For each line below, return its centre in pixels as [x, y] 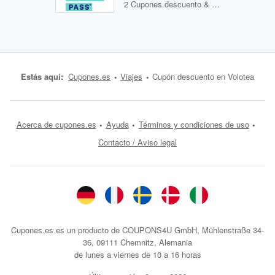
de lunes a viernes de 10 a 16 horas [137, 254]
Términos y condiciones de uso [194, 124]
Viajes [131, 76]
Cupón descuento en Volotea [203, 76]
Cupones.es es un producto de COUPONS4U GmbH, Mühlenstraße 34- [137, 230]
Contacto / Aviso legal [137, 142]
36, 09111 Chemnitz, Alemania [137, 242]
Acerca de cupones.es [56, 124]
